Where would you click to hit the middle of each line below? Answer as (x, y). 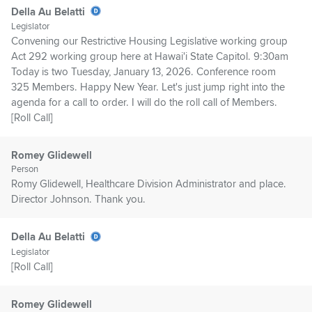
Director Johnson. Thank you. (78, 200)
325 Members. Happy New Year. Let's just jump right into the (148, 87)
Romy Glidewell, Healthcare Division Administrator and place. (149, 184)
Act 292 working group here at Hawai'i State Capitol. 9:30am (150, 57)
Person (25, 170)
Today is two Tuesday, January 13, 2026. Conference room (143, 72)
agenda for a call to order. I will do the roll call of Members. (144, 103)
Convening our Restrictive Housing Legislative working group (149, 41)
